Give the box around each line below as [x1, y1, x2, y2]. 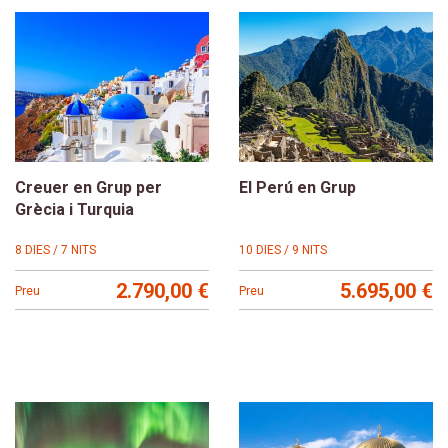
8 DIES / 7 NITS [15, 242, 96, 257]
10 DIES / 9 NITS [239, 242, 327, 257]
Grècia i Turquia [15, 199, 134, 219]
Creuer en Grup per [15, 177, 162, 197]
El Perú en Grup [239, 177, 356, 197]
